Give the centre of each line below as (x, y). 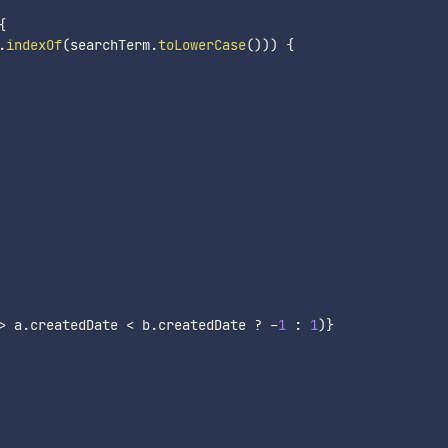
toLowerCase (201, 44)
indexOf (33, 44)
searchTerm (109, 44)
